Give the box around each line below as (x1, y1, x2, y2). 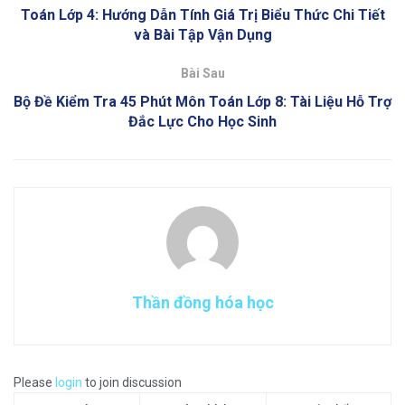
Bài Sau (180, 66, 225, 81)
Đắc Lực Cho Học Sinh (128, 113, 277, 131)
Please (14, 375, 55, 391)
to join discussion (82, 375, 182, 391)
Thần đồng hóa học (131, 293, 274, 313)
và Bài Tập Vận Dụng (133, 26, 272, 44)
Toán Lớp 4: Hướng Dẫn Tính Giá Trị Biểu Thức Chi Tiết (20, 6, 385, 24)
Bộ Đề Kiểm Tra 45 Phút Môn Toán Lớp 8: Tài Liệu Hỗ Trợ (14, 93, 391, 111)
